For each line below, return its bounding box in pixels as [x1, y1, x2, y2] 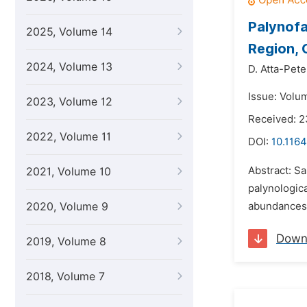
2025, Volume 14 [26, 25, 112, 38]
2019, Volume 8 [26, 235, 106, 248]
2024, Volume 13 [26, 60, 112, 73]
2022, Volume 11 [26, 130, 111, 143]
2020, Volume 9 [26, 200, 108, 213]
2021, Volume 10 [26, 165, 111, 178]
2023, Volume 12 [26, 95, 112, 108]
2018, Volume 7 [26, 270, 105, 283]
